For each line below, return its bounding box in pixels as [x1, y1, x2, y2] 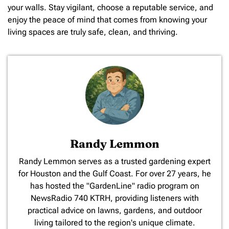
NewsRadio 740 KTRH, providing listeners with [30, 193, 199, 203]
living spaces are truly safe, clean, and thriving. [8, 27, 178, 37]
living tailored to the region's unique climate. [34, 218, 195, 228]
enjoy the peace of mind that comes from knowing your [8, 14, 207, 25]
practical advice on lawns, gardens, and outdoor [27, 205, 202, 216]
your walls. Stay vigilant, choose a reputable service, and [8, 2, 213, 12]
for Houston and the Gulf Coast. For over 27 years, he [18, 169, 211, 179]
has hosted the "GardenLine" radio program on [30, 181, 199, 191]
